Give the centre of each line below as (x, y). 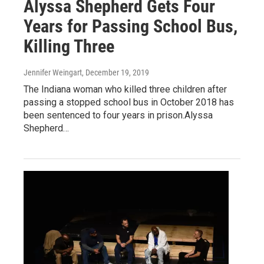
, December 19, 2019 (115, 72)
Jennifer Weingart (53, 72)
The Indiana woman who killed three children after (125, 89)
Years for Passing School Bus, (131, 26)
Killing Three (69, 46)
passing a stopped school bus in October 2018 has (129, 102)
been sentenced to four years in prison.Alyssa (118, 115)
